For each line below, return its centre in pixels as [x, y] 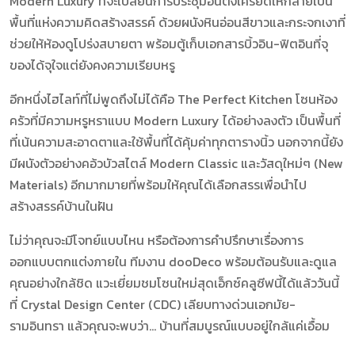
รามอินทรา [37, 325]
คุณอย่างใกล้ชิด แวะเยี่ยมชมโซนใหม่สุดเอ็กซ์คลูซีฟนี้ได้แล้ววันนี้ [174, 282]
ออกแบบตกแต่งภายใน [68, 261]
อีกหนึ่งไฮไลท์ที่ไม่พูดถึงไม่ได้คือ [94, 99]
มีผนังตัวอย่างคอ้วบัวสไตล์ [80, 163]
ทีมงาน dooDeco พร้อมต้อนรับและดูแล [232, 261]
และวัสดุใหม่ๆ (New [290, 163]
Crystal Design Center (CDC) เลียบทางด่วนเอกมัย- [158, 304]
